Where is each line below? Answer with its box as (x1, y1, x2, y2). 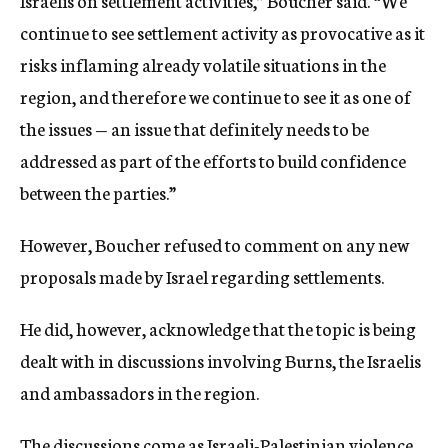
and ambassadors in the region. (20, 379, 259, 405)
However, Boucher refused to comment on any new (20, 231, 409, 257)
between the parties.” (20, 179, 176, 205)
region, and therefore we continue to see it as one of (20, 83, 411, 109)
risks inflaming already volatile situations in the (20, 51, 386, 77)
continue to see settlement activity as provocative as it (20, 19, 425, 45)
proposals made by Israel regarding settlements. (20, 263, 384, 289)
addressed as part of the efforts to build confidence (20, 147, 406, 173)
